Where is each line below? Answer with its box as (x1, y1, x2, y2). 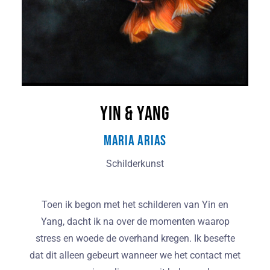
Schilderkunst (106, 158, 164, 170)
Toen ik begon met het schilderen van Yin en (42, 199, 228, 211)
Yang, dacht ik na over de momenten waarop (40, 216, 230, 228)
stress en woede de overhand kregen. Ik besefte (35, 233, 235, 245)
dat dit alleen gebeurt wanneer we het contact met (30, 250, 240, 262)
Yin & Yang (100, 102, 170, 127)
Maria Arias (103, 132, 167, 150)
